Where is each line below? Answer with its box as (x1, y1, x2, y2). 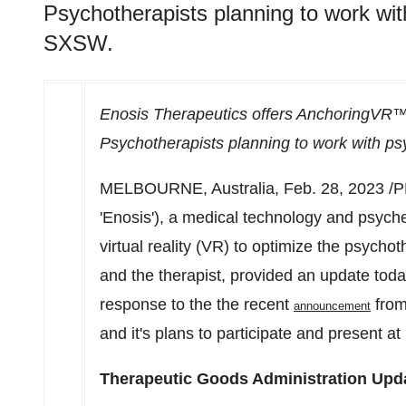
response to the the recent (100, 295, 294, 314)
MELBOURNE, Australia (100, 179, 275, 198)
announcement (294, 299, 371, 313)
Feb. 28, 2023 (284, 179, 384, 198)
